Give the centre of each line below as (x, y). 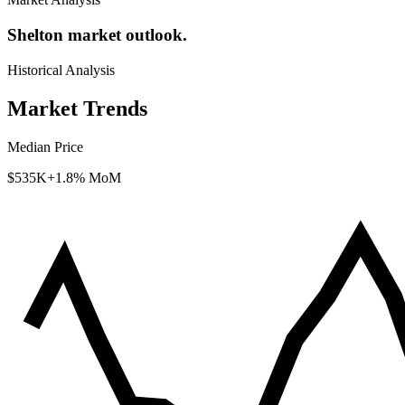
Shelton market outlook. (97, 35)
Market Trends (77, 108)
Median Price (45, 146)
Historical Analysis (61, 70)
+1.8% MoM (84, 177)
